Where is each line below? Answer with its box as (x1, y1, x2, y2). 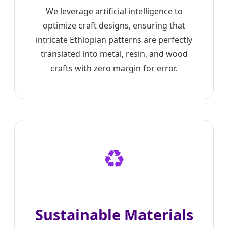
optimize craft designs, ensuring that (43, 20, 185, 32)
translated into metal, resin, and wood (40, 48, 188, 60)
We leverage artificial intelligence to (45, 6, 183, 17)
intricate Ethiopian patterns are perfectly (36, 34, 192, 46)
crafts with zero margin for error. (50, 63, 178, 74)
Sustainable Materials (35, 205, 193, 225)
